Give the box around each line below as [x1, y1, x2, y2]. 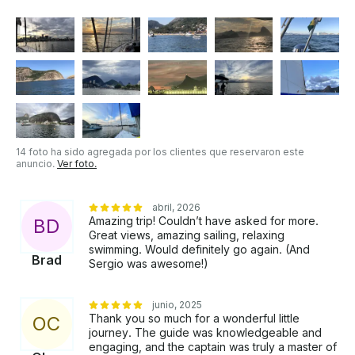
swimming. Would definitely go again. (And [89, 242, 310, 257]
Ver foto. [57, 158, 97, 170]
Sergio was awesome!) [89, 257, 208, 271]
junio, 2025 [152, 299, 202, 311]
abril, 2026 [152, 201, 200, 214]
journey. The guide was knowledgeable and [89, 326, 322, 340]
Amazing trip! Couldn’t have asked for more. [89, 214, 319, 228]
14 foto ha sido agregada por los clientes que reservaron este [16, 146, 304, 158]
